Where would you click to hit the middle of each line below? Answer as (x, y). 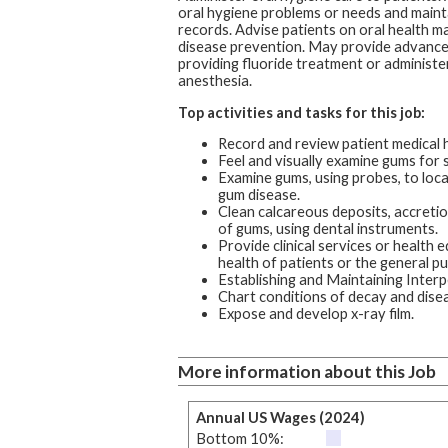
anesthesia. (214, 80)
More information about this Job (306, 371)
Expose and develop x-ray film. (315, 314)
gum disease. (258, 195)
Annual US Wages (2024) (280, 417)
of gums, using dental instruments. (327, 229)
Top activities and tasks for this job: (301, 112)
